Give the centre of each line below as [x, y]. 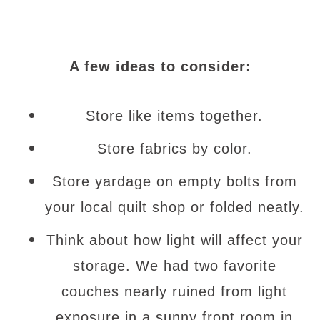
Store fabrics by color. [174, 149]
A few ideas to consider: [160, 66]
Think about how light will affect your [174, 240]
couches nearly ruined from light [174, 291]
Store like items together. [174, 116]
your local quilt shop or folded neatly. [174, 207]
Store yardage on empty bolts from [174, 181]
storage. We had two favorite [174, 266]
